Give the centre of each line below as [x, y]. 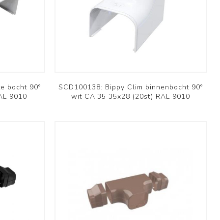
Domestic [34, 190]
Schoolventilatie [45, 206]
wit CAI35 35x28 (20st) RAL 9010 [131, 96]
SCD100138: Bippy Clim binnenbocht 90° [131, 87]
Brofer [25, 69]
